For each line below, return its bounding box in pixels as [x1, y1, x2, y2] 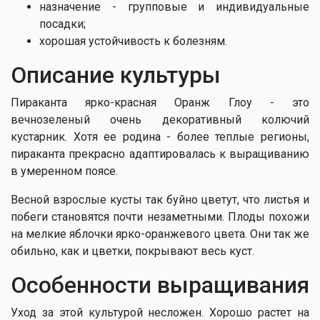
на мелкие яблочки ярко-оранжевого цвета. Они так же [11, 227, 309, 241]
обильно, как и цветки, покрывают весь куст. [11, 244, 254, 258]
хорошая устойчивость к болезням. [39, 34, 227, 48]
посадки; [39, 17, 86, 31]
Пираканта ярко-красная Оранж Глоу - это [11, 96, 309, 109]
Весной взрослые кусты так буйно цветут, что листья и [11, 193, 309, 206]
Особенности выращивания [11, 271, 309, 299]
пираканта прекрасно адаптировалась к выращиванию [11, 147, 309, 161]
